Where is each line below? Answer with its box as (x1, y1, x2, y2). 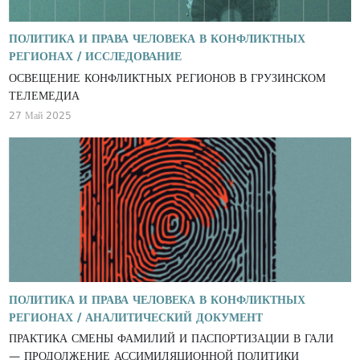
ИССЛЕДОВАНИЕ (85, 50, 182, 63)
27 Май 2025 (9, 109, 72, 122)
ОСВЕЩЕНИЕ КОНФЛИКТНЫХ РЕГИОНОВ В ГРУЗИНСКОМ (9, 71, 240, 84)
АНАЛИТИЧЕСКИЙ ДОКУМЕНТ (85, 310, 264, 324)
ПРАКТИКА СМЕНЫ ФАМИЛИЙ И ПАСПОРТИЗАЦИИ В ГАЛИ (9, 332, 334, 346)
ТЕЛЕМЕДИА (9, 88, 80, 102)
